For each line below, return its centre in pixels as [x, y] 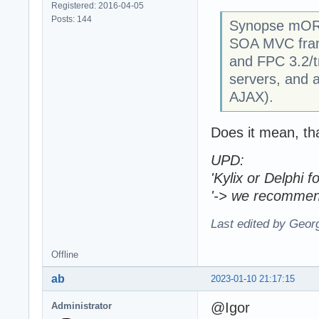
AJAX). [251, 97]
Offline [65, 254]
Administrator [82, 305]
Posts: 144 [72, 20]
